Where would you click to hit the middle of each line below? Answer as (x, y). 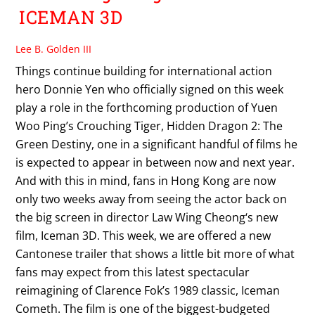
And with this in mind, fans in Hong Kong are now (146, 180)
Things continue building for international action (144, 71)
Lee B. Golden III (54, 49)
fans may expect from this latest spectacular (133, 272)
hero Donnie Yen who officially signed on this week (150, 89)
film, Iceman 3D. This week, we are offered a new (143, 235)
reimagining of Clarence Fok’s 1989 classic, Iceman (148, 290)
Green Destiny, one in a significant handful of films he (157, 144)
